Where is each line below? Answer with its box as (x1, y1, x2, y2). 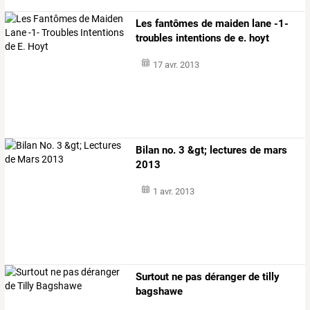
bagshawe (136, 285, 183, 298)
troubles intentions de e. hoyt (136, 31, 270, 44)
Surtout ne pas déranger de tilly (136, 271, 280, 284)
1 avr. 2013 (152, 186, 194, 197)
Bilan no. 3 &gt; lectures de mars (136, 144, 288, 157)
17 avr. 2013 (152, 59, 199, 70)
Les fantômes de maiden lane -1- (136, 17, 289, 30)
